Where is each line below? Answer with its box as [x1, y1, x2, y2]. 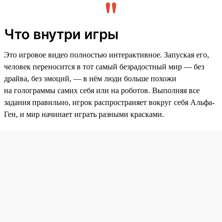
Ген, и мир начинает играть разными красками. [4, 110, 164, 118]
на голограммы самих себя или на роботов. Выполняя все [4, 86, 200, 95]
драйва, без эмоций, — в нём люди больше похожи [4, 74, 176, 83]
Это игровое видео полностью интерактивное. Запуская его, [4, 50, 209, 59]
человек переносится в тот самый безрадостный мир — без [4, 62, 204, 71]
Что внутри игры [4, 25, 118, 43]
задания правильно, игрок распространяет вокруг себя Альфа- [4, 98, 215, 107]
